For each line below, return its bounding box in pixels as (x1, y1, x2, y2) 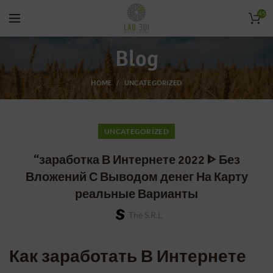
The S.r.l (128, 210, 162, 220)
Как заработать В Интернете (9, 246, 246, 267)
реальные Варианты (75, 186, 198, 202)
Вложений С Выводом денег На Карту (25, 169, 248, 185)
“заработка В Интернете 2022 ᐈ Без (33, 152, 240, 168)
